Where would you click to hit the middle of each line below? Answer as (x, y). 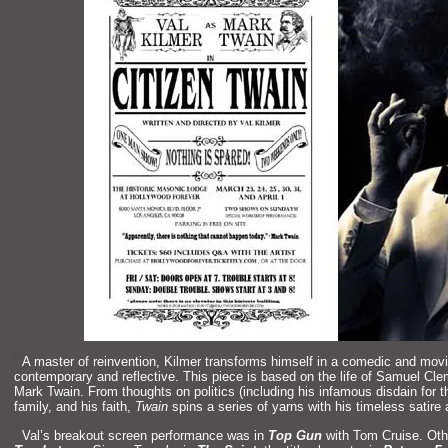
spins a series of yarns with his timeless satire (306, 407)
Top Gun (295, 435)
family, (35, 407)
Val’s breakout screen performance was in (145, 435)
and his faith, (95, 407)
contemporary (55, 377)
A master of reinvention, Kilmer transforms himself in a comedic (208, 362)
